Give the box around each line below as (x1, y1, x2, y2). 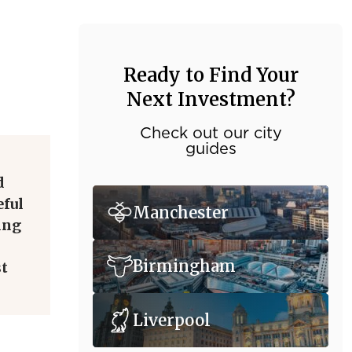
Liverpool (133, 310, 211, 330)
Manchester (133, 203, 229, 222)
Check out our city (139, 126, 282, 141)
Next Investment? (126, 87, 295, 112)
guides (185, 141, 236, 157)
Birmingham (133, 256, 236, 277)
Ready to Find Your (123, 63, 299, 87)
